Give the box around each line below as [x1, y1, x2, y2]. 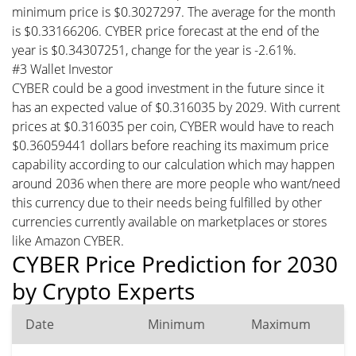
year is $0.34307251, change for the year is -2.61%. [12, 41, 296, 59]
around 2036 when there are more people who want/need [12, 174, 341, 192]
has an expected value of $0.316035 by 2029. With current [12, 98, 340, 116]
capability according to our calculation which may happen [12, 155, 335, 173]
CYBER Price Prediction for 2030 [12, 248, 338, 279]
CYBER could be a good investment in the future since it [12, 79, 324, 97]
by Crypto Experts [12, 275, 195, 306]
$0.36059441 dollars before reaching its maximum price [12, 136, 329, 154]
